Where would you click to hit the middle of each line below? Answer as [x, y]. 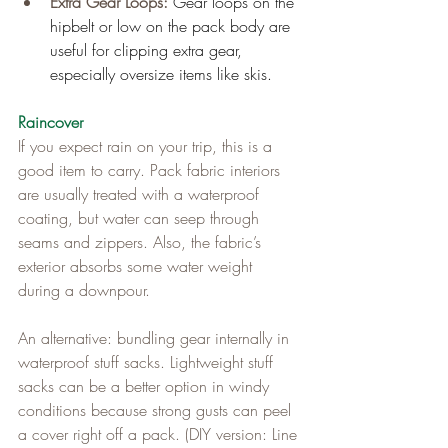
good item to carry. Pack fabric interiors [151, 169]
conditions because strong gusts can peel [157, 409]
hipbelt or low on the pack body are [172, 25]
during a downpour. [84, 289]
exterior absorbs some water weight [137, 265]
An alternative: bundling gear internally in [156, 337]
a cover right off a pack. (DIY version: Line [160, 433]
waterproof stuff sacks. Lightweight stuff [148, 361]
